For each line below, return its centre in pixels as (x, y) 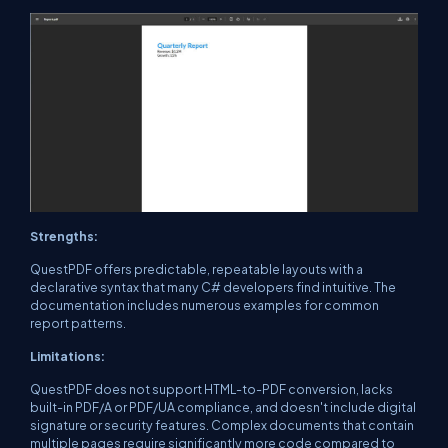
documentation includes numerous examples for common (204, 305)
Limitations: (67, 356)
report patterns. (78, 323)
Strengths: (64, 236)
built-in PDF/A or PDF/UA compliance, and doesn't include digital (223, 407)
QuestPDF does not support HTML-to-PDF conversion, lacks (211, 389)
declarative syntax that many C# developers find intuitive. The (213, 287)
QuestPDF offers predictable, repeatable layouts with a (196, 269)
